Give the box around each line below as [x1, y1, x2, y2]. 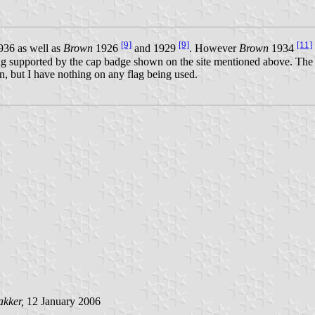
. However [189, 42, 239, 55]
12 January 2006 [24, 295, 101, 307]
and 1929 [131, 42, 179, 55]
